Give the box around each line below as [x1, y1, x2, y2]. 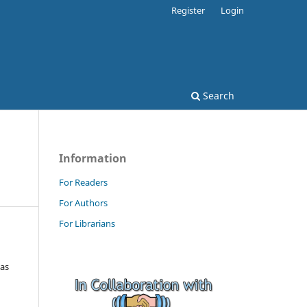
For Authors [59, 196, 108, 209]
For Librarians [59, 217, 115, 230]
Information [59, 150, 127, 166]
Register [171, 3, 206, 16]
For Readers [59, 175, 108, 188]
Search [200, 88, 234, 102]
